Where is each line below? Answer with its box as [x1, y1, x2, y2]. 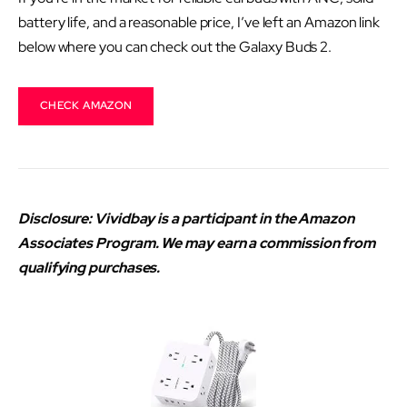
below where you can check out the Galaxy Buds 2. [18, 36, 333, 56]
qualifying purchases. [18, 257, 164, 277]
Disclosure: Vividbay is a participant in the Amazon [18, 208, 354, 228]
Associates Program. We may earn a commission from [18, 233, 376, 253]
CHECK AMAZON [40, 98, 133, 114]
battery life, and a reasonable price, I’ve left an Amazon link [18, 12, 381, 32]
